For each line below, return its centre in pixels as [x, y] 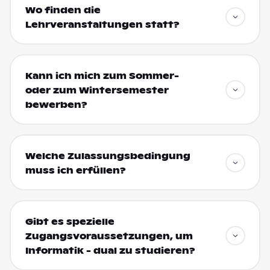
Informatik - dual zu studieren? [110, 250]
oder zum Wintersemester [97, 90]
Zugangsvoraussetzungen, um [109, 236]
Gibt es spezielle [70, 221]
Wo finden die [63, 10]
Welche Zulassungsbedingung [108, 156]
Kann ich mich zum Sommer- [102, 76]
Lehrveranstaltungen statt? [102, 24]
